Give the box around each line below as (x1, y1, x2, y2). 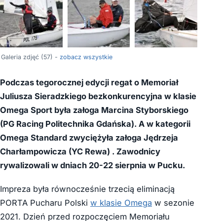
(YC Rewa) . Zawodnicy (67, 147, 160, 157)
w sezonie (152, 198, 194, 208)
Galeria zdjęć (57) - (1, 53, 60, 61)
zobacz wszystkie (60, 53, 112, 61)
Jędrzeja (144, 133, 178, 143)
